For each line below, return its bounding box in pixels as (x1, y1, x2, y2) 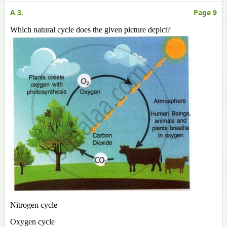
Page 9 (194, 8, 217, 17)
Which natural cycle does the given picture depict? (10, 25, 171, 34)
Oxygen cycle (10, 217, 55, 226)
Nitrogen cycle (10, 201, 57, 209)
